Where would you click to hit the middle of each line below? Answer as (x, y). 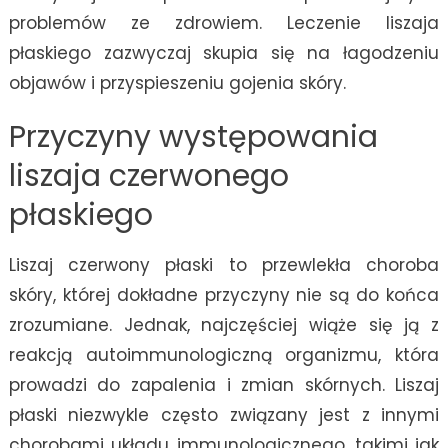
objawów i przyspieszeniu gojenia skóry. (177, 83)
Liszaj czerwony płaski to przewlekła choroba (224, 265)
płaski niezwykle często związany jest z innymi (224, 415)
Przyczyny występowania (193, 137)
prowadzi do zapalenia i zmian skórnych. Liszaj (224, 385)
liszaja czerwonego (148, 176)
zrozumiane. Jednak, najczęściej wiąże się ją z (224, 325)
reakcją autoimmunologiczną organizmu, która (224, 355)
